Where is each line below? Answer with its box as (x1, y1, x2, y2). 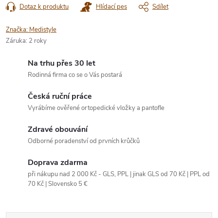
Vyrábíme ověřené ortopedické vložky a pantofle (28, 103, 164, 112)
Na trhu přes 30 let (28, 57, 95, 69)
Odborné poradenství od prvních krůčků (28, 136, 140, 145)
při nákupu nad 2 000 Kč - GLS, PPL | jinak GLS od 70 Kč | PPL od (28, 169, 210, 179)
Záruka (6, 36, 26, 45)
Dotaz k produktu (19, 2, 69, 11)
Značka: (6, 25, 29, 34)
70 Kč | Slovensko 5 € (28, 179, 88, 188)
